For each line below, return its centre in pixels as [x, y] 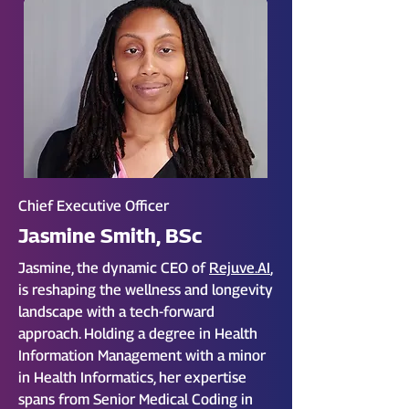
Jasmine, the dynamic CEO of [114, 268]
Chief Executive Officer [94, 206]
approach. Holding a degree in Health [138, 334]
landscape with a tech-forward [116, 312]
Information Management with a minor [142, 356]
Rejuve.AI [240, 268]
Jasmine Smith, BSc [110, 236]
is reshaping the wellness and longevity [146, 290]
